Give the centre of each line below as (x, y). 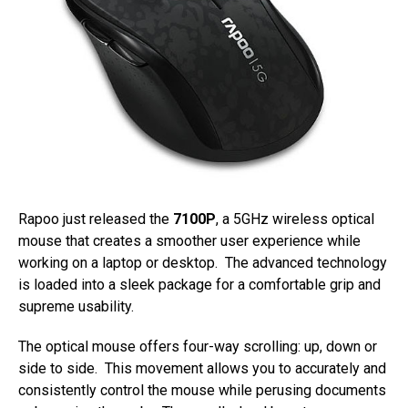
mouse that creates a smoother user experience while (189, 240)
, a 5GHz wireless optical (295, 219)
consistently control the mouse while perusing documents (202, 390)
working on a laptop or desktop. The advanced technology (203, 262)
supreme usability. (76, 306)
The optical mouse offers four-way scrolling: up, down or (198, 346)
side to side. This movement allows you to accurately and (202, 368)
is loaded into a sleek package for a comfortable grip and (199, 284)
